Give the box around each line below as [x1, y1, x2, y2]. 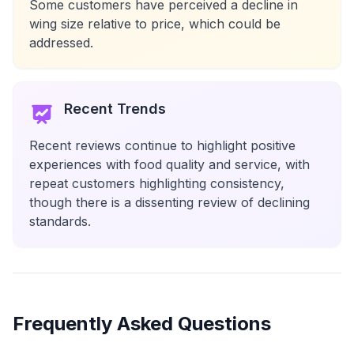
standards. [29, 213, 91, 229]
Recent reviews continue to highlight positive [29, 137, 296, 153]
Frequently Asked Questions [13, 312, 271, 335]
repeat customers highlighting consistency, [29, 175, 284, 191]
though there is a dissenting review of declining [29, 194, 310, 210]
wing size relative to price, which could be [29, 16, 281, 32]
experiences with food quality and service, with [29, 156, 310, 172]
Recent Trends [64, 100, 166, 117]
